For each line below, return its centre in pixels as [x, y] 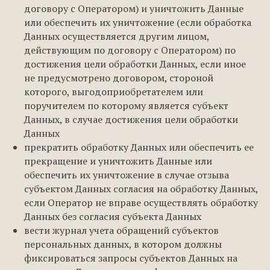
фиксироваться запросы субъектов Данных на [131, 258]
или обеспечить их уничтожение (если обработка [138, 22]
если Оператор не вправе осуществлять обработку [141, 202]
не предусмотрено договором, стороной [119, 78]
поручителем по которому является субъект [126, 105]
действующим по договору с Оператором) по [130, 50]
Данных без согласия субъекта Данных [113, 216]
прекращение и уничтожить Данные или [118, 161]
